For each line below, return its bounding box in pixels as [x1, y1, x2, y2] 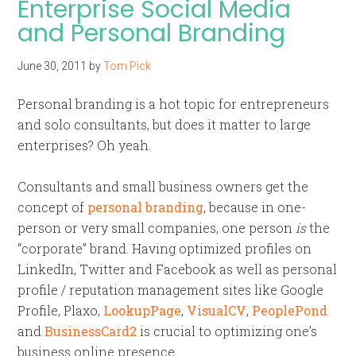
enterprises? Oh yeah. [17, 137, 152, 153]
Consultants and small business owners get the [17, 178, 309, 195]
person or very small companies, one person [17, 219, 296, 236]
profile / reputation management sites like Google [17, 281, 324, 298]
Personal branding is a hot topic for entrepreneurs [17, 95, 330, 112]
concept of [17, 199, 88, 215]
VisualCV [187, 302, 247, 319]
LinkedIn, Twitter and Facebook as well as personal [17, 261, 338, 277]
